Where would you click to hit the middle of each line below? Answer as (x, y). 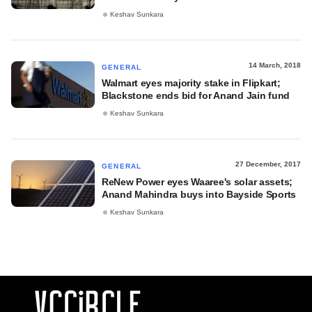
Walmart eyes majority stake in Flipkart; (191, 83)
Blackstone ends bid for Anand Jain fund (196, 95)
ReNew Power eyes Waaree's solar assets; (197, 182)
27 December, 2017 (268, 164)
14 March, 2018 (275, 65)
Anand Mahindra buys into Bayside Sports (199, 194)
